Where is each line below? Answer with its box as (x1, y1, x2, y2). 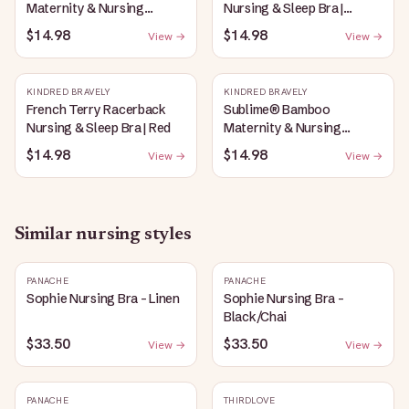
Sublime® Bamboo (224, 101, 330, 118)
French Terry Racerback (26, 101, 166, 118)
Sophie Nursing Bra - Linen (26, 290, 180, 307)
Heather (26, 37, 75, 53)
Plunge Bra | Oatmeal (26, 18, 147, 35)
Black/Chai (224, 309, 288, 325)
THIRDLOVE (224, 394, 276, 406)
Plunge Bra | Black (224, 138, 327, 154)
